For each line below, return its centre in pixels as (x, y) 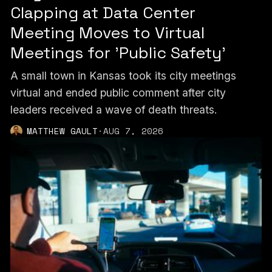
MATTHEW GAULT (62, 131)
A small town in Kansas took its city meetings (123, 75)
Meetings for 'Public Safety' (118, 53)
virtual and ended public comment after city (118, 92)
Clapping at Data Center (103, 13)
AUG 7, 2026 (133, 131)
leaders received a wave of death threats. (114, 109)
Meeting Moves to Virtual (107, 33)
